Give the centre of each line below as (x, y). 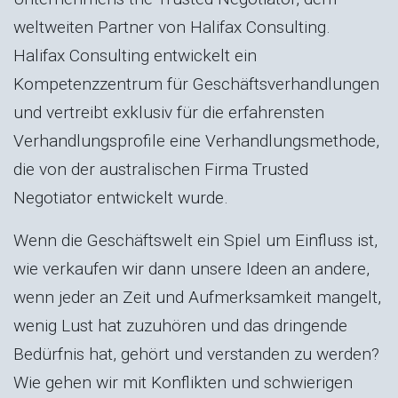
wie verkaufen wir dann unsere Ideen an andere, (191, 268)
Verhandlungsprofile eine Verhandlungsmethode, (196, 140)
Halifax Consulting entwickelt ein (135, 55)
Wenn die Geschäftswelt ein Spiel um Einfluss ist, (195, 240)
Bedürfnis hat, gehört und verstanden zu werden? (196, 354)
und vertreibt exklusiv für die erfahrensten (169, 112)
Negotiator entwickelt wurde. (121, 197)
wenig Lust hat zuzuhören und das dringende (180, 325)
